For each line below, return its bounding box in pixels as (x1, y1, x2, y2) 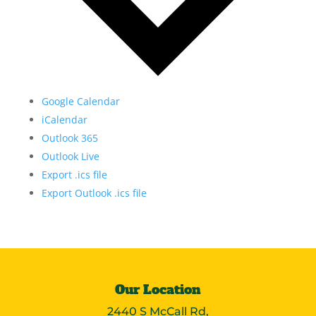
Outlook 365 (41, 131, 98, 145)
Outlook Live (41, 150, 99, 164)
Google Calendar (41, 95, 120, 109)
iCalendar (41, 113, 87, 127)
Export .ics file (41, 168, 107, 182)
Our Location (115, 281, 201, 299)
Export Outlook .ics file (41, 186, 147, 200)
